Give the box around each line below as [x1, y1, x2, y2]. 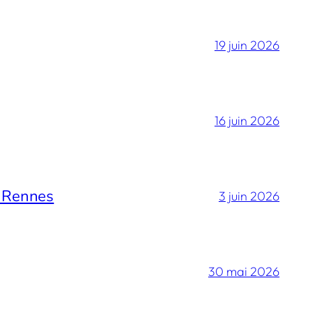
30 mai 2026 [208, 263, 279, 280]
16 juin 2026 [214, 112, 279, 129]
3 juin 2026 [219, 188, 279, 205]
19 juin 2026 [214, 37, 279, 54]
